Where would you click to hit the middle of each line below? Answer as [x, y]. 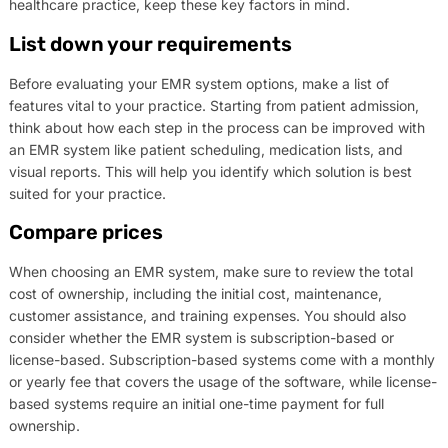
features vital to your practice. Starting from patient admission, [213, 105]
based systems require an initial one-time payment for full [196, 404]
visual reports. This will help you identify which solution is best [210, 171]
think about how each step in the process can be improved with [216, 127]
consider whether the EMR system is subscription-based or [201, 338]
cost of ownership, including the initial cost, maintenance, [195, 294]
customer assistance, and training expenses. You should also [207, 316]
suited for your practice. [87, 193]
